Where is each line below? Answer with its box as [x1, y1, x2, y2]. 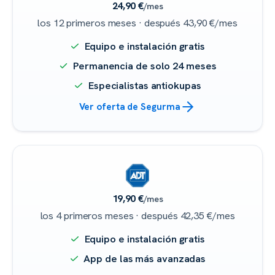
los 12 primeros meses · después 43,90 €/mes [37, 15, 238, 29]
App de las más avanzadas [81, 251, 206, 265]
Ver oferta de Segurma [79, 100, 180, 113]
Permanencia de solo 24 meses [71, 58, 217, 72]
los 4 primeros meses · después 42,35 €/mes [40, 208, 235, 222]
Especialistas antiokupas [86, 78, 201, 92]
